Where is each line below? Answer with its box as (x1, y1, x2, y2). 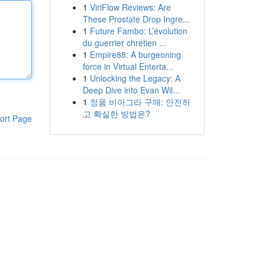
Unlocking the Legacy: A (89, 72, 180, 84)
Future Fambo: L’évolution (89, 25, 188, 37)
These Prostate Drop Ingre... (82, 13, 190, 25)
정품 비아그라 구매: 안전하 (89, 96, 190, 108)
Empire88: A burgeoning (89, 49, 181, 60)
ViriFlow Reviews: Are (89, 1, 171, 13)
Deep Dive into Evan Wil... (82, 84, 180, 96)
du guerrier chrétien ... (82, 37, 166, 49)
